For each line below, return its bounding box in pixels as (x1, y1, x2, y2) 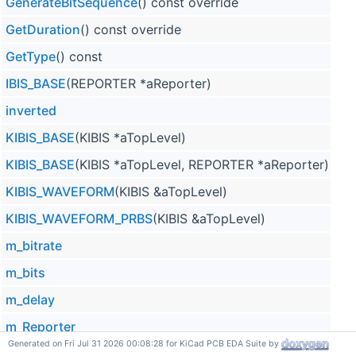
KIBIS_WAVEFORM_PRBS (6, 210, 153, 226)
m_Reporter (6, 318, 75, 335)
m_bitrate (6, 237, 62, 253)
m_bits (6, 264, 45, 281)
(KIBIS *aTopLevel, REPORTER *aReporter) (75, 156, 329, 172)
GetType (6, 48, 56, 64)
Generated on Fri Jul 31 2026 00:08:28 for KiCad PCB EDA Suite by (8, 339, 281, 350)
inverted (6, 102, 56, 118)
